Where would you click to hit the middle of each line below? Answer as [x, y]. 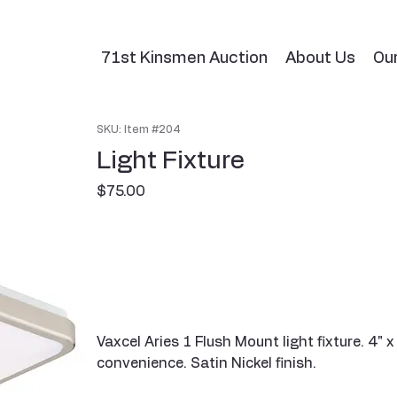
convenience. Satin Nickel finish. [206, 363]
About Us [321, 58]
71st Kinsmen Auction [185, 58]
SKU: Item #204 [138, 129]
